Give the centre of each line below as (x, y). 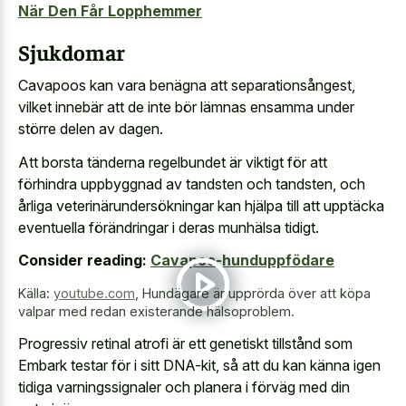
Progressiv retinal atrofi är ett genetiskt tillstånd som (185, 343)
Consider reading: (82, 261)
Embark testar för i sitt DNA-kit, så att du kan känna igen (199, 365)
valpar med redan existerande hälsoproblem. (156, 312)
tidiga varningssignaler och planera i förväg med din (184, 387)
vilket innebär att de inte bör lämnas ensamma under (186, 107)
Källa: (36, 294)
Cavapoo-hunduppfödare (242, 261)
